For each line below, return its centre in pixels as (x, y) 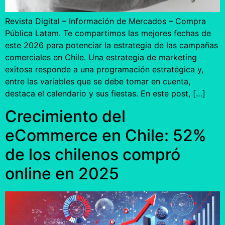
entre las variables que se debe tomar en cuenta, (98, 82)
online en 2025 (62, 173)
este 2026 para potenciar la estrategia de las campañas (111, 45)
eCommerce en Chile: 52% (106, 135)
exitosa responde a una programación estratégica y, (104, 70)
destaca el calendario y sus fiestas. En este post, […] (105, 94)
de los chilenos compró (93, 154)
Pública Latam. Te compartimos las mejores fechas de (108, 33)
